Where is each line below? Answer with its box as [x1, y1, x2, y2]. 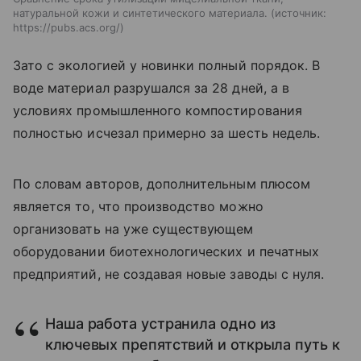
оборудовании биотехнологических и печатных [13, 243, 320, 260]
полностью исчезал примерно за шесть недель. [13, 125, 321, 142]
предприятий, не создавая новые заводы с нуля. [13, 266, 325, 283]
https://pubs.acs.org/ [13, 21, 120, 35]
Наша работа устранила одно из [45, 315, 276, 333]
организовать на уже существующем [13, 221, 254, 238]
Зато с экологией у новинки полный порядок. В [13, 57, 321, 74]
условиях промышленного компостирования [13, 102, 302, 119]
